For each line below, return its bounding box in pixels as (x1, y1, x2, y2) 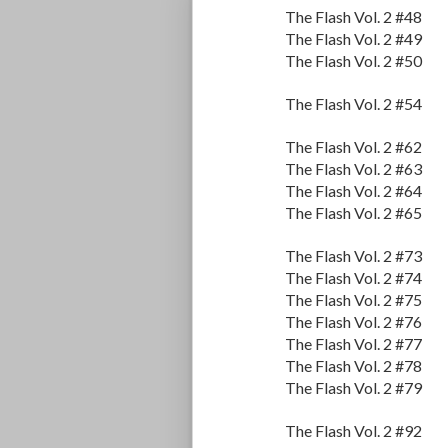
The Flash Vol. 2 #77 (285, 334, 422, 354)
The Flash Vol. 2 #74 (285, 268, 422, 288)
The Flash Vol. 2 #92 (285, 421, 422, 441)
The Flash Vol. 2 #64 (285, 181, 422, 201)
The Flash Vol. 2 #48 (285, 7, 422, 27)
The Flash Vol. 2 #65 (285, 203, 422, 223)
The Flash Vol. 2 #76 (285, 312, 422, 332)
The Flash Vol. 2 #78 (285, 356, 422, 376)
